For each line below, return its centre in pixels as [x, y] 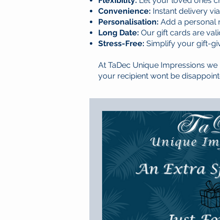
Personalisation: [128, 22]
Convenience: [124, 11]
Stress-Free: [121, 44]
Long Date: [119, 33]
